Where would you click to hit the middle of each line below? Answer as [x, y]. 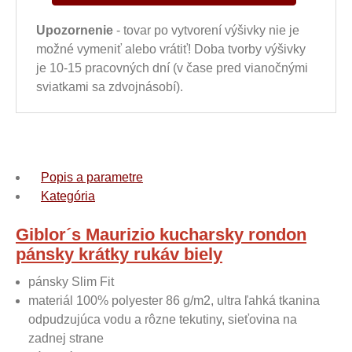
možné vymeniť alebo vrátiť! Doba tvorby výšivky [171, 49]
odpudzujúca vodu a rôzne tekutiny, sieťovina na [163, 319]
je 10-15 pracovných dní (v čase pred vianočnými [172, 68]
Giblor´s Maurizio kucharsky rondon [161, 235]
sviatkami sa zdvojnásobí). [110, 87]
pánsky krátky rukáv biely [119, 254]
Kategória [68, 196]
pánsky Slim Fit [71, 282]
